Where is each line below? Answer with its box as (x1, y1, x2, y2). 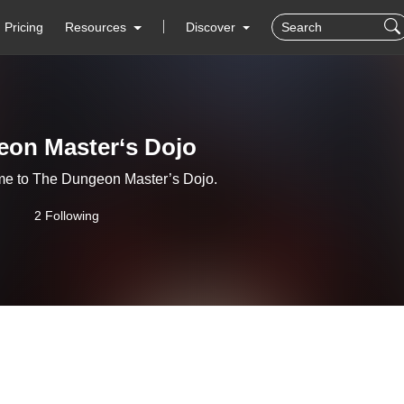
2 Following (34, 208, 99, 223)
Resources (65, 20, 127, 34)
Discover (185, 20, 239, 34)
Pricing (5, 20, 44, 34)
